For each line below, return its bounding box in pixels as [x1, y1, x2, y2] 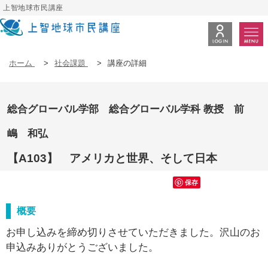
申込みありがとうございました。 [6, 241, 159, 253]
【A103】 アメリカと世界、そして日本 [7, 152, 217, 165]
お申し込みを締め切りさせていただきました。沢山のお [6, 226, 260, 238]
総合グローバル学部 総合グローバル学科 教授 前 [7, 103, 244, 115]
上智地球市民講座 [3, 4, 63, 12]
